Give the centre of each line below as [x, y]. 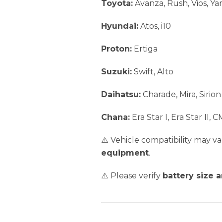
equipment [125, 153]
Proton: [116, 49]
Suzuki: [116, 72]
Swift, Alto [153, 72]
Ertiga [145, 49]
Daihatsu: [121, 95]
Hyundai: [120, 26]
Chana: [115, 117]
